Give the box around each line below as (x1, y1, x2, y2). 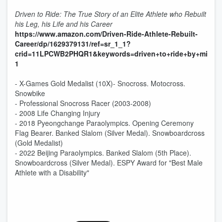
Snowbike (15, 88, 45, 98)
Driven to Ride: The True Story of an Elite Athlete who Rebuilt (15, 9, 206, 19)
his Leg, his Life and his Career (15, 19, 112, 29)
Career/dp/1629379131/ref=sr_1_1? (15, 39, 131, 49)
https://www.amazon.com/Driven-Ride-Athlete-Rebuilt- (15, 29, 198, 39)
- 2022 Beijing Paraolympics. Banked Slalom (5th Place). (15, 148, 191, 158)
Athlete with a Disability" (15, 167, 89, 177)
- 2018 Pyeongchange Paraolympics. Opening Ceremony (15, 118, 194, 128)
